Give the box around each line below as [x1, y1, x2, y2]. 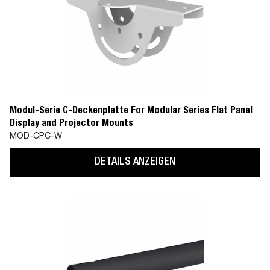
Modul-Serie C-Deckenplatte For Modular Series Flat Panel [10, 107, 253, 116]
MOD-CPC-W [10, 133, 62, 141]
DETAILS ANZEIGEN [95, 156, 175, 168]
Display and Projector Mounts [10, 119, 133, 129]
